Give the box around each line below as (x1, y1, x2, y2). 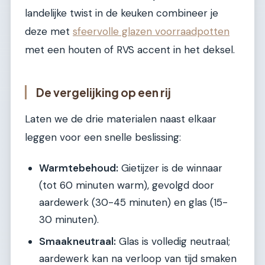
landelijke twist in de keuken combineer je (25, 7, 218, 20)
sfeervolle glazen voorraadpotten (73, 25, 230, 38)
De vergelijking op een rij (36, 85, 171, 100)
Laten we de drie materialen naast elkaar (25, 112, 216, 125)
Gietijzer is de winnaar (118, 161, 222, 175)
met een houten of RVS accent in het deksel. (25, 43, 235, 57)
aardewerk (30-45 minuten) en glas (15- (39, 196, 228, 209)
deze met (25, 25, 73, 38)
